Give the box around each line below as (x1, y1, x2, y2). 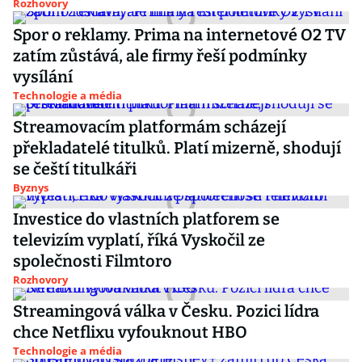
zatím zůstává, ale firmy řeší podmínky (13, 46, 307, 65)
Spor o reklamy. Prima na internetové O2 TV (13, 25, 346, 44)
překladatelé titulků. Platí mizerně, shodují (13, 138, 341, 158)
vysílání (13, 67, 73, 86)
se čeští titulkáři (13, 159, 137, 179)
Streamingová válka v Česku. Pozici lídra (13, 301, 319, 321)
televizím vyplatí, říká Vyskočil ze (13, 230, 265, 250)
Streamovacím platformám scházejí (13, 117, 286, 137)
